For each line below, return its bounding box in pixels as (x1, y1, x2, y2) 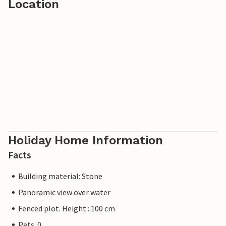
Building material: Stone (18, 171, 102, 182)
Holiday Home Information (8, 133, 163, 148)
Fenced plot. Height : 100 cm (18, 203, 115, 214)
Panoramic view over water (18, 187, 110, 198)
